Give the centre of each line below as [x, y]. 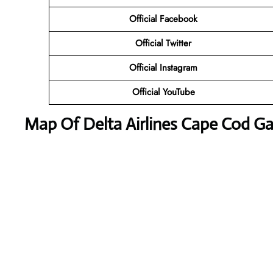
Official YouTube [163, 92]
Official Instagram [163, 67]
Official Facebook [163, 19]
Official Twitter [163, 43]
